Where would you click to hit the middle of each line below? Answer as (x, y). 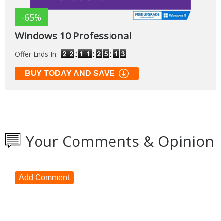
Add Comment (44, 177)
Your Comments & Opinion (120, 141)
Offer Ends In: (36, 54)
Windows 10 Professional (73, 36)
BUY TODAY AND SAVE (70, 73)
